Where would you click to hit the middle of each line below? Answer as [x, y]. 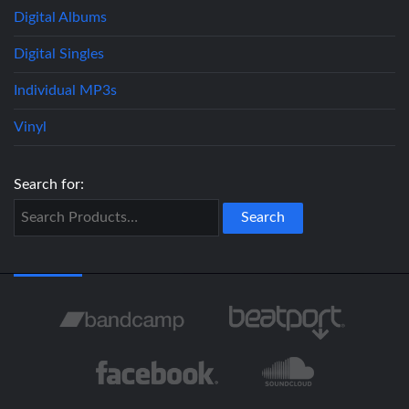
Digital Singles [59, 54]
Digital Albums [60, 17]
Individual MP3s [65, 90]
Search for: [49, 184]
